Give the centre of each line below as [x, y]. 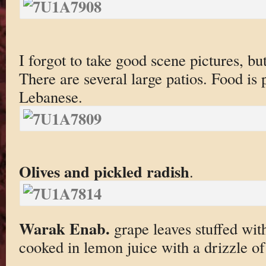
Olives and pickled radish [104, 172]
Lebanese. [50, 96]
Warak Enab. [66, 228]
